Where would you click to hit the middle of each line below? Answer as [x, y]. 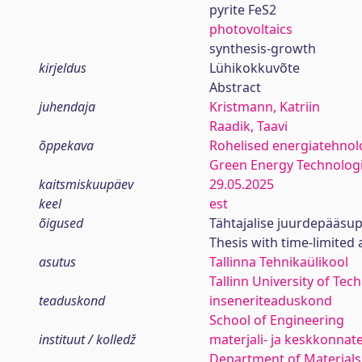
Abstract [235, 87]
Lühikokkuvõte [254, 68]
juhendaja [67, 107]
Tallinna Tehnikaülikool [278, 262]
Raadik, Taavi [248, 126]
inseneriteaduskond [270, 301]
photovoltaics [250, 29]
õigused [61, 223]
